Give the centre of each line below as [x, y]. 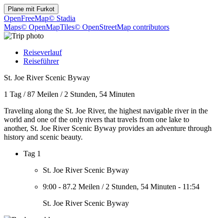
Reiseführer [41, 61]
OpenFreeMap [26, 18]
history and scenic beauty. [43, 137]
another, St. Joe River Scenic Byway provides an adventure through [108, 128]
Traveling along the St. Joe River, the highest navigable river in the [106, 111]
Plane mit [22, 9]
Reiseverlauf [43, 52]
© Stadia [62, 18]
